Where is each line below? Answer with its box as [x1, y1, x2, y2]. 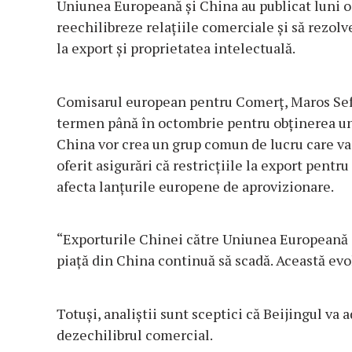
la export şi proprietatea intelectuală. [57, 38, 295, 58]
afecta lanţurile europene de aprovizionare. [57, 177, 334, 196]
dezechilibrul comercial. [57, 325, 213, 345]
